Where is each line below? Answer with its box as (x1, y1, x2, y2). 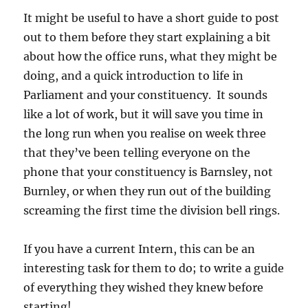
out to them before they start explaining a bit (23, 30, 272, 45)
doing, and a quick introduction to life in (23, 69, 244, 83)
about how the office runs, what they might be (23, 49, 278, 64)
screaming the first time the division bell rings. (23, 203, 280, 218)
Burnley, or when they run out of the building (23, 184, 272, 199)
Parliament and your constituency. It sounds (23, 88, 268, 102)
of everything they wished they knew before (23, 280, 264, 295)
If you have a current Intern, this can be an (23, 242, 256, 256)
